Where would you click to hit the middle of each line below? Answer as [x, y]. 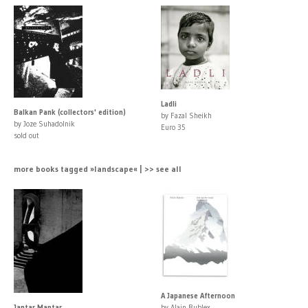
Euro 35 [173, 127]
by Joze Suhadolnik [44, 123]
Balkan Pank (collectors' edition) [70, 112]
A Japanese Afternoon [198, 295]
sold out [26, 135]
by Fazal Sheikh [186, 115]
